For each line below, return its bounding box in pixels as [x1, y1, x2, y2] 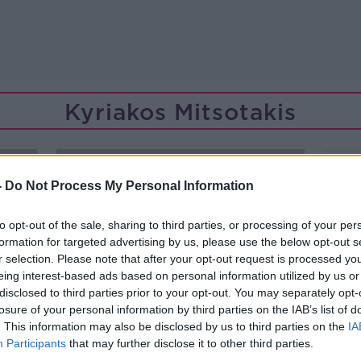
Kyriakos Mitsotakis [64, 98, 297, 126]
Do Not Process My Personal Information [5, 179, 254, 193]
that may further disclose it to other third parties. [66, 337, 313, 350]
